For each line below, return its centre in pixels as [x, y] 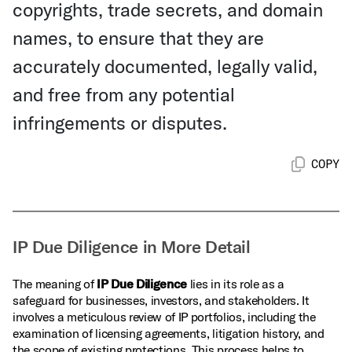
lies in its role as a [236, 284]
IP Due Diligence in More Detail [132, 247]
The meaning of [55, 284]
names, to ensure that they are [138, 38]
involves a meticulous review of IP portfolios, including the [164, 317]
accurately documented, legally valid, [165, 66]
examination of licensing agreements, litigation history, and [169, 333]
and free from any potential [124, 94]
